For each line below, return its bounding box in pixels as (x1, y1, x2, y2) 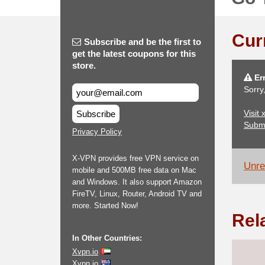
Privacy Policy (72, 127, 122, 136)
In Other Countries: (72, 234, 142, 243)
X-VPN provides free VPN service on (72, 154, 199, 163)
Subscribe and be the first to (84, 37, 201, 47)
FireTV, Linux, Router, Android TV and (72, 189, 202, 198)
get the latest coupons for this (72, 49, 196, 59)
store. (72, 60, 96, 70)
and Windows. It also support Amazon (72, 177, 202, 186)
